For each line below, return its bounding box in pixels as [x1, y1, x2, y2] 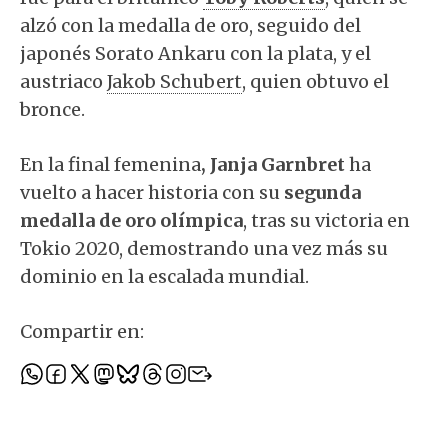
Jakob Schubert [107, 70, 242, 93]
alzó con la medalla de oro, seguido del [20, 14, 361, 37]
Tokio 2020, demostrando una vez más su [20, 237, 388, 260]
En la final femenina [20, 153, 201, 176]
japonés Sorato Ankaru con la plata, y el [20, 42, 371, 65]
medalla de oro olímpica [20, 209, 243, 232]
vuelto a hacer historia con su [20, 181, 284, 204]
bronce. [20, 98, 85, 121]
